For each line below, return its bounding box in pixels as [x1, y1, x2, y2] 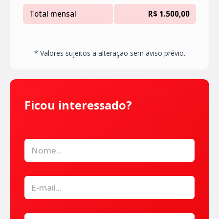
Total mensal [29, 9, 76, 19]
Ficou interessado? [24, 97, 132, 113]
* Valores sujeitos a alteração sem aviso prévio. [34, 48, 185, 58]
